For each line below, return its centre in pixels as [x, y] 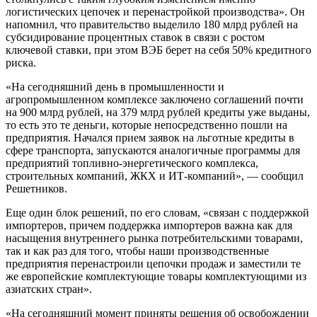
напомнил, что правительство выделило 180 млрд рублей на [152, 24]
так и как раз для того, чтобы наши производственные [137, 250]
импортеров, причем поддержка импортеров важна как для [149, 225]
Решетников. [36, 188]
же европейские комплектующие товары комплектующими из [156, 276]
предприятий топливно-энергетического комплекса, [132, 163]
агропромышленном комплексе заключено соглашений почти [155, 99]
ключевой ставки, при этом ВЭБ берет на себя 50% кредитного [158, 50]
